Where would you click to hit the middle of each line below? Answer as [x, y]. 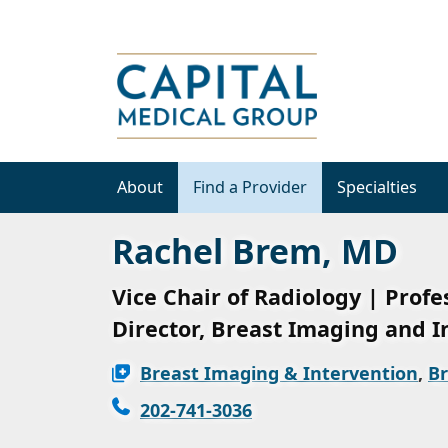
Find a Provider [250, 186]
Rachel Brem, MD [255, 250]
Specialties [377, 186]
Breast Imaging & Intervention [279, 372]
